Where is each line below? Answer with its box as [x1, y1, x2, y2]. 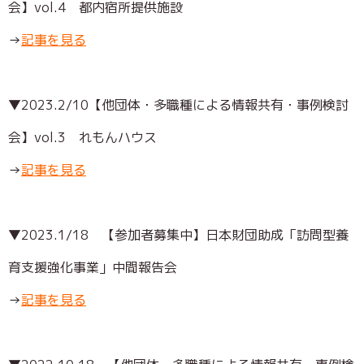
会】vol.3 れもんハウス [8, 128, 157, 146]
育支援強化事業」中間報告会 [8, 258, 177, 276]
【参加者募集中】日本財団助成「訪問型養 [102, 225, 349, 244]
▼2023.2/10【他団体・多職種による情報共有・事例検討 [8, 95, 349, 114]
